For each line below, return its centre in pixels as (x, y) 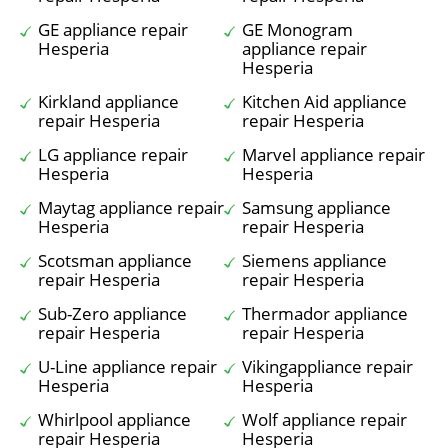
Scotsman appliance (115, 260)
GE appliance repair (113, 29)
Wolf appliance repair (324, 419)
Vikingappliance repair (327, 366)
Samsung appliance (316, 207)
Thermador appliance (325, 313)
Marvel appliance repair (333, 154)
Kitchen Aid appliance (324, 101)
